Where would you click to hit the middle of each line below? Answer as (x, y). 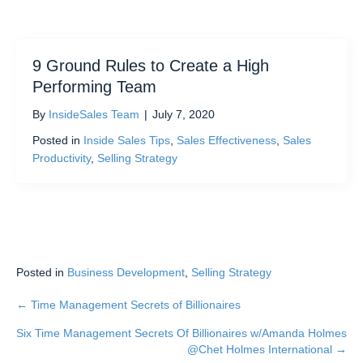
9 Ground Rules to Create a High (151, 66)
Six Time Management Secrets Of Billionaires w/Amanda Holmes (181, 333)
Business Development (126, 273)
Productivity (62, 158)
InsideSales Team (94, 115)
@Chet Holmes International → (267, 350)
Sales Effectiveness (226, 141)
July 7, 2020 (184, 115)
